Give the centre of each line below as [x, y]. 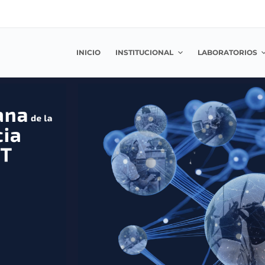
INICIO [89, 52]
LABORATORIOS [227, 52]
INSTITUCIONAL [145, 52]
